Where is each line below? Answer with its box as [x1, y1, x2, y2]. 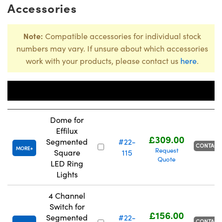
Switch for [49, 201, 85, 212]
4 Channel [49, 190, 85, 201]
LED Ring [51, 158, 83, 169]
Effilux [56, 125, 78, 136]
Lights [56, 169, 78, 180]
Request [155, 146, 178, 155]
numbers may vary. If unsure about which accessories [16, 43, 208, 54]
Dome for [50, 114, 84, 125]
